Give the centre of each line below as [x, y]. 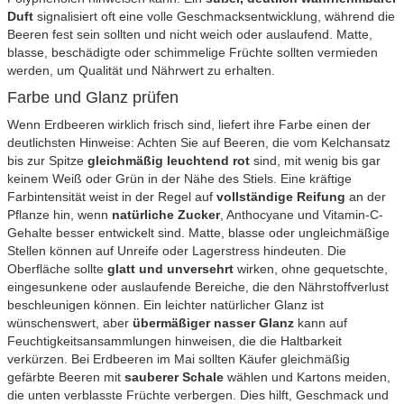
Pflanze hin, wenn [60, 214]
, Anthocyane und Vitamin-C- [302, 214]
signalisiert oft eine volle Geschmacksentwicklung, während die [214, 16]
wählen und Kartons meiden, [307, 376]
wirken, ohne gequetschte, [311, 268]
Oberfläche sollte [57, 268]
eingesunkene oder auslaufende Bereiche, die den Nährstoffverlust [198, 286]
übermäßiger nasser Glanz [213, 322]
